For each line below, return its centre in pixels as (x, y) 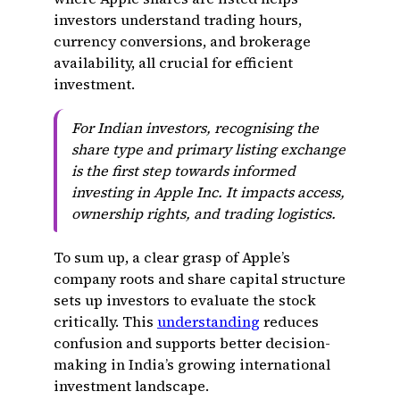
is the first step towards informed (183, 171)
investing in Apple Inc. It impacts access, (208, 192)
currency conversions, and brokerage (182, 41)
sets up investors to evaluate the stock (185, 300)
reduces (289, 321)
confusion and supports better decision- (192, 343)
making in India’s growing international (192, 364)
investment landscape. (131, 386)
